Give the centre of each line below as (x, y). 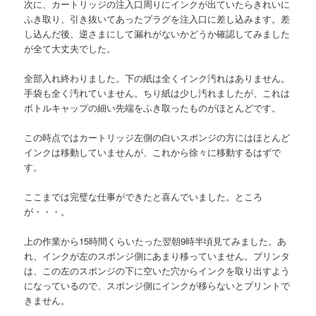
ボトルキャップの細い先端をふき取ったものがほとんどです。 (153, 107)
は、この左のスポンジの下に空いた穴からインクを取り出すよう (157, 271)
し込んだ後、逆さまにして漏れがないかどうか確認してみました (157, 33)
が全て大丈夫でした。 (70, 48)
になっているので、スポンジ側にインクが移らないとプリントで (157, 286)
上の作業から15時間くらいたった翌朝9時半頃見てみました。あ (156, 241)
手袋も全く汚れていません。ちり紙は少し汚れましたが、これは (157, 92)
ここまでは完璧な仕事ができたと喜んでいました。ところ (144, 197)
